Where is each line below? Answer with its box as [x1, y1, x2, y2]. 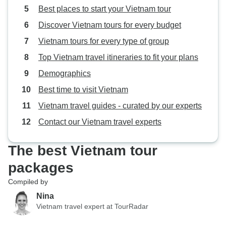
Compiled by [8, 178, 48, 186]
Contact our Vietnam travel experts [38, 118, 161, 126]
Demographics [38, 69, 91, 78]
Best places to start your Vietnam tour [38, 5, 171, 13]
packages [8, 160, 74, 176]
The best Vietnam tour [8, 143, 157, 158]
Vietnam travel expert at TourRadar [36, 202, 148, 210]
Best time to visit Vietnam [38, 85, 128, 94]
